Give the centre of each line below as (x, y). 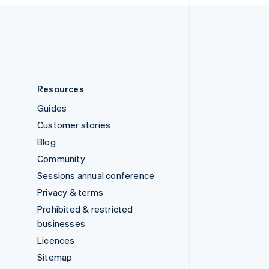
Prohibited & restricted (85, 209)
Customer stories (74, 125)
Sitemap (55, 257)
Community (61, 159)
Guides (52, 108)
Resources (61, 89)
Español (92, 31)
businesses (61, 223)
